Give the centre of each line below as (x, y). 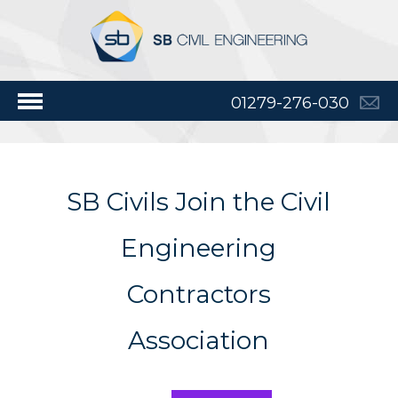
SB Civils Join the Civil (199, 201)
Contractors (199, 294)
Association (199, 340)
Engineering (199, 247)
